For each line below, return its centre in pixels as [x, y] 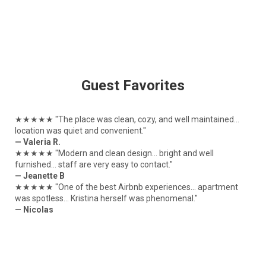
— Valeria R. [37, 142]
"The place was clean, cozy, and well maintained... [146, 119]
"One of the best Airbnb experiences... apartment [145, 187]
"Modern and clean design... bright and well [133, 153]
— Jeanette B [39, 175]
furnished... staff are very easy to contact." [94, 164]
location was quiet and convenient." [80, 130]
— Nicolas [34, 209]
